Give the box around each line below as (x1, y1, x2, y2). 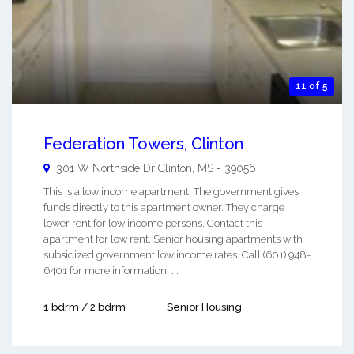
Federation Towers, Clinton (43, 134, 243, 153)
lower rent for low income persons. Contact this (43, 217, 262, 229)
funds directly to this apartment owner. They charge (43, 201, 284, 213)
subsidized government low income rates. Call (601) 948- (43, 248, 311, 261)
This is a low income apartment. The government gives (43, 185, 299, 198)
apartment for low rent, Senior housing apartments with (43, 232, 303, 245)
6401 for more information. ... (43, 264, 179, 277)
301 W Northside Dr (56, 161, 155, 175)
